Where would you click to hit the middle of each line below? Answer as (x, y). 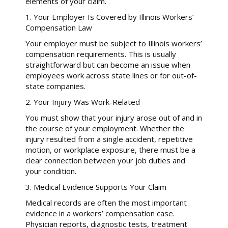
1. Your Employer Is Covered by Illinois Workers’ (110, 17)
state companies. (55, 86)
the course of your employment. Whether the (105, 128)
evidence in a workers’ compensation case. (100, 213)
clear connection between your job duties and (105, 160)
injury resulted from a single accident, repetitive (109, 139)
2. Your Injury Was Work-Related (83, 102)
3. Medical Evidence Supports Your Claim (96, 187)
